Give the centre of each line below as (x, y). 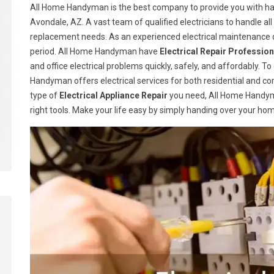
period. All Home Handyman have (95, 51)
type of (45, 95)
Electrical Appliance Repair (113, 95)
